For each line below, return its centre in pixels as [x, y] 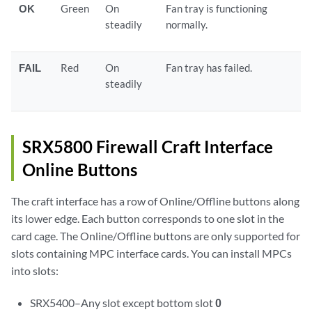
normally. [187, 24]
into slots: [35, 270]
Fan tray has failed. [209, 67]
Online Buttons [80, 169]
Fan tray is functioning [217, 8]
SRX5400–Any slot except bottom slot [123, 302]
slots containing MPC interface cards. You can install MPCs [151, 253]
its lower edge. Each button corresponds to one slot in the [148, 218]
